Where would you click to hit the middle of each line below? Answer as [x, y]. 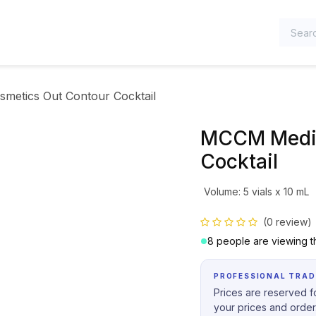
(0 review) [287, 222]
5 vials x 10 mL [276, 192]
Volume [221, 192]
